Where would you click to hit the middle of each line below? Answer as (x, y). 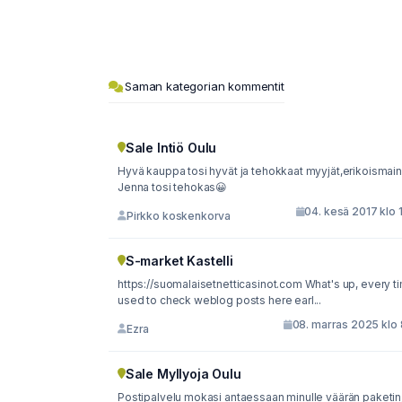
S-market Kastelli (179, 261)
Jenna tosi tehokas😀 (173, 187)
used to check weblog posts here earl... (220, 300)
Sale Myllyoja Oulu (183, 374)
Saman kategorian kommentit (205, 86)
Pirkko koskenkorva (179, 215)
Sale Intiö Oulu (171, 148)
